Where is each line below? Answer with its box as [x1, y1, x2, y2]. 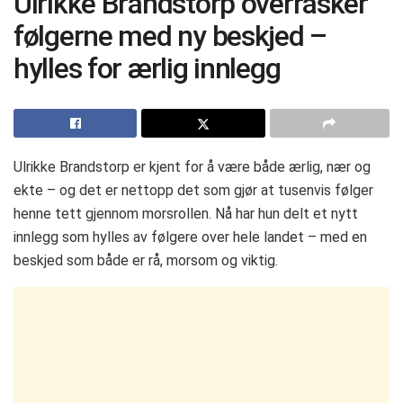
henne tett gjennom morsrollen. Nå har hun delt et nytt [13, 205, 358, 223]
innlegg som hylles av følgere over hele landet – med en [13, 228, 367, 246]
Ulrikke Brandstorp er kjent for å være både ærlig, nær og [13, 158, 371, 176]
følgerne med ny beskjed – [13, 18, 327, 53]
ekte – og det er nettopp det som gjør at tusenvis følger [13, 182, 373, 200]
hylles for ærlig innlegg [13, 50, 281, 85]
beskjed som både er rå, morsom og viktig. [13, 252, 278, 270]
